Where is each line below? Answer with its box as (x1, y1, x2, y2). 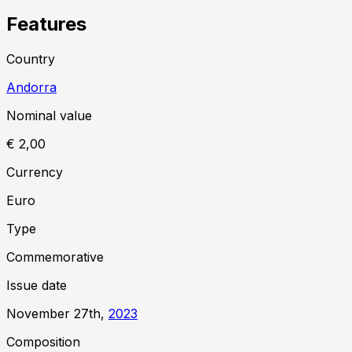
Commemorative (6, 248, 104, 265)
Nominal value (6, 107, 92, 123)
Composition (6, 333, 80, 350)
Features (6, 13, 86, 36)
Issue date (6, 277, 67, 293)
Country (6, 50, 55, 67)
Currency (6, 163, 63, 180)
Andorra (6, 79, 57, 95)
